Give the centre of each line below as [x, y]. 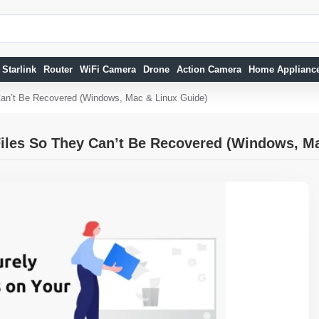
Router [58, 69]
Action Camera [209, 69]
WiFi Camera [108, 69]
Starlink [19, 69]
